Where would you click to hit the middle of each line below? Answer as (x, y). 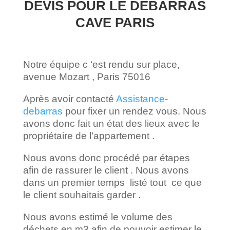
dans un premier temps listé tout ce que (112, 182)
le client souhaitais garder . (82, 195)
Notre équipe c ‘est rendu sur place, (101, 64)
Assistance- (142, 99)
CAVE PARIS (115, 22)
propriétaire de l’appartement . (89, 136)
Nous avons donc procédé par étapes (106, 158)
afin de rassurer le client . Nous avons (106, 170)
